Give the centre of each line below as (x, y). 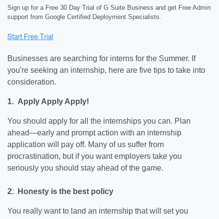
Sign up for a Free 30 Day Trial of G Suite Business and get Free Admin (109, 8)
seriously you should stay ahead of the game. (86, 168)
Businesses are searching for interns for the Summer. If (101, 58)
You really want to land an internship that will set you (98, 211)
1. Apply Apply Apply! (48, 101)
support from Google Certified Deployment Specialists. (84, 17)
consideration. (32, 82)
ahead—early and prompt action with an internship (94, 133)
